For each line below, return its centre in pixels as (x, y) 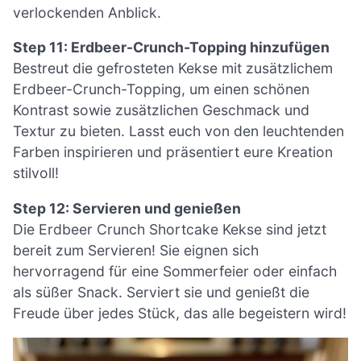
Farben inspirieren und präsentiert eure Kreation (173, 152)
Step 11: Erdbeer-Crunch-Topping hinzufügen (171, 48)
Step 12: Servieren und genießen (127, 208)
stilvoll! (36, 173)
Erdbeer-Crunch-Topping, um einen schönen (161, 89)
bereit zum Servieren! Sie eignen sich (136, 250)
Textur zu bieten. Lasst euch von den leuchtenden (178, 131)
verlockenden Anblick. (87, 12)
